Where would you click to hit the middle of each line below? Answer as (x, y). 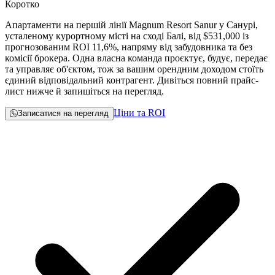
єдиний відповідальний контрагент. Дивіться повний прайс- (132, 80)
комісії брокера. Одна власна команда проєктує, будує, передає (136, 58)
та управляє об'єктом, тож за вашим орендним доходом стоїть (134, 69)
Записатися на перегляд (64, 114)
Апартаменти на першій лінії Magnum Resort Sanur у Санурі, (131, 25)
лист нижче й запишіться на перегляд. (84, 91)
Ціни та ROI (140, 113)
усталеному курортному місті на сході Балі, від (104, 36)
